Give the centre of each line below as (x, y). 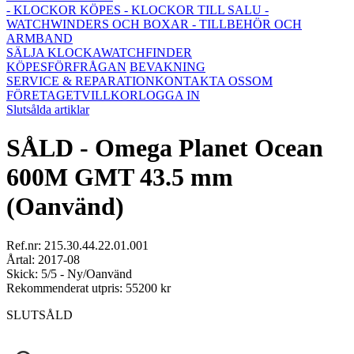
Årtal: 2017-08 (43, 259)
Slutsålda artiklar (48, 109)
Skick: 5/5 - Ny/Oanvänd (69, 273)
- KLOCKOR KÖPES (64, 10)
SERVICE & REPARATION (81, 81)
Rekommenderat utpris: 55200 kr (88, 288)
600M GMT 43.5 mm (120, 177)
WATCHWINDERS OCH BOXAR (99, 24)
